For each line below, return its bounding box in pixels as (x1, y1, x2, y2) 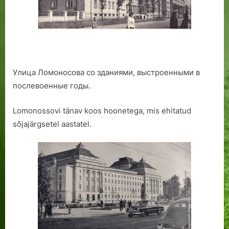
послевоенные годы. (13, 81, 90, 91)
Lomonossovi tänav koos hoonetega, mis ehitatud (13, 105, 191, 116)
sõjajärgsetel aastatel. (13, 119, 91, 129)
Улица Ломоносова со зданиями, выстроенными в (13, 67, 200, 78)
